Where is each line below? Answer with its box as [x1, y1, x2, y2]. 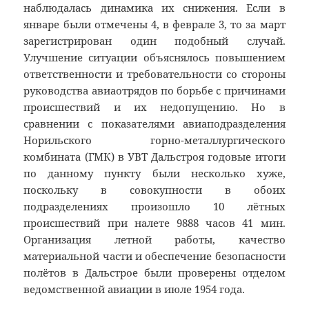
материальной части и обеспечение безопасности [23, 249, 286, 263]
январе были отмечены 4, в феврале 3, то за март [23, 17, 286, 32]
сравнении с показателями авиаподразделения [23, 117, 286, 131]
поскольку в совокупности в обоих [23, 183, 286, 197]
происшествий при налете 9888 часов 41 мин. [23, 216, 286, 230]
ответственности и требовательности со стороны [23, 67, 286, 81]
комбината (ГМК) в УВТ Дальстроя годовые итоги [23, 150, 286, 164]
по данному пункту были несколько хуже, [23, 166, 286, 181]
